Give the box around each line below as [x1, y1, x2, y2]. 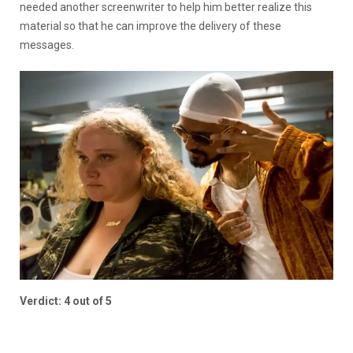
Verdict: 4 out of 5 [20, 294, 112, 307]
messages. [20, 38, 74, 51]
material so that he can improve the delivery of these [20, 19, 281, 32]
